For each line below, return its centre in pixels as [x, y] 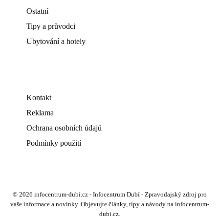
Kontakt [39, 98]
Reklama [40, 113]
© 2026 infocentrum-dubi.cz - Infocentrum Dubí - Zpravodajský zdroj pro [109, 195]
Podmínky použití [54, 143]
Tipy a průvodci [51, 26]
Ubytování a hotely [56, 41]
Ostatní [37, 11]
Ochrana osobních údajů [64, 128]
